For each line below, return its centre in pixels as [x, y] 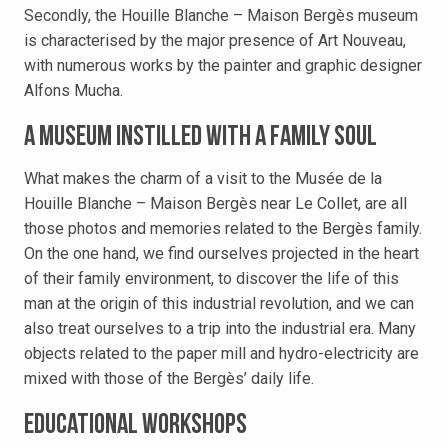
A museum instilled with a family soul [200, 138]
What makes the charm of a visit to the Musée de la [203, 179]
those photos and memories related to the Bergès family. [223, 229]
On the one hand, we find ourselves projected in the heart [221, 254]
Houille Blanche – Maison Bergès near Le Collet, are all [215, 204]
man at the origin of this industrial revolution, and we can [219, 304]
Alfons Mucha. [73, 91]
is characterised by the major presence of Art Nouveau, [215, 41]
